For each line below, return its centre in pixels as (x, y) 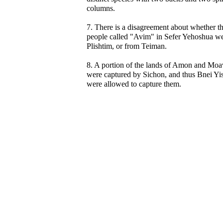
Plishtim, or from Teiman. (127, 46)
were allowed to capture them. (134, 84)
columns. (101, 8)
